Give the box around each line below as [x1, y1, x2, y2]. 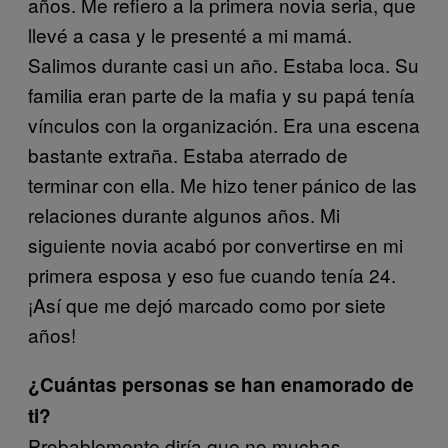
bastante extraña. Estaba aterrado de [28, 140, 348, 168]
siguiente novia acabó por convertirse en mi [28, 230, 403, 258]
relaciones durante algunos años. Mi [28, 200, 340, 228]
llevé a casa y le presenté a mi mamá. [28, 20, 352, 48]
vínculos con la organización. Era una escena [28, 110, 420, 138]
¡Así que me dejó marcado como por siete [28, 290, 386, 318]
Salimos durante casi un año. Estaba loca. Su [28, 50, 419, 78]
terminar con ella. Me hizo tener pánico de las [28, 170, 417, 198]
